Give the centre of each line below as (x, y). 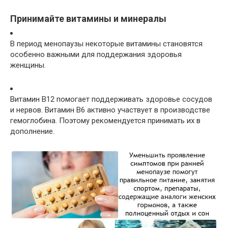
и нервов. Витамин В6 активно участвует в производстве (110, 110)
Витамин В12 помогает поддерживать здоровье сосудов (111, 99)
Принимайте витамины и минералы (88, 19)
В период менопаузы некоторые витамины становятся (106, 44)
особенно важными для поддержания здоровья (96, 55)
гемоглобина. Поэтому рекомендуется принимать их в (105, 121)
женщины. (28, 65)
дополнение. (32, 132)
